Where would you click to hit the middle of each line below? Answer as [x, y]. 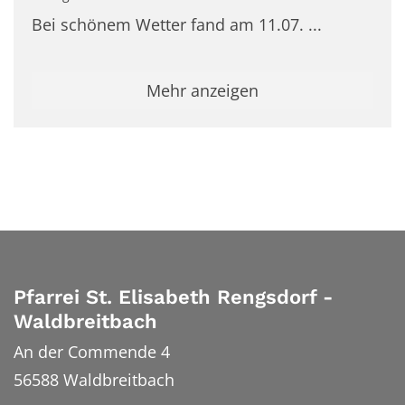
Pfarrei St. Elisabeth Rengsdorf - [173, 297]
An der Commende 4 [92, 352]
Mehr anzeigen [202, 91]
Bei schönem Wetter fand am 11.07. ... [177, 24]
